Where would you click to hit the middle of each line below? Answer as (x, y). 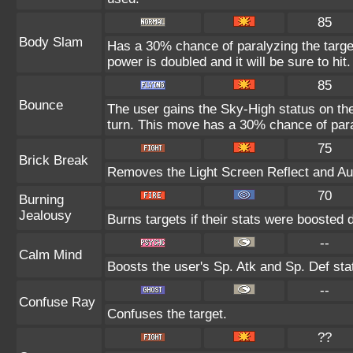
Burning (41, 200)
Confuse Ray (57, 302)
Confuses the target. (167, 314)
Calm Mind (50, 255)
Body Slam (51, 42)
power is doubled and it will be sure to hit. (229, 62)
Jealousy (45, 216)
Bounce (41, 105)
